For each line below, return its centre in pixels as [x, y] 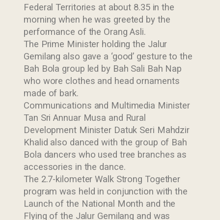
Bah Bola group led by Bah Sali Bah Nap [103, 69]
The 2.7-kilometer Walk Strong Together [102, 179]
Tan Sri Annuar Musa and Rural [85, 118]
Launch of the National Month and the [100, 204]
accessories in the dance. [75, 167]
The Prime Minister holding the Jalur [96, 44]
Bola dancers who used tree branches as [105, 154]
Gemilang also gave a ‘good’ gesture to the [108, 56]
